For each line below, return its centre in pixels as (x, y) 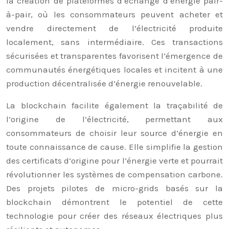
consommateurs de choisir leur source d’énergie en (114, 133)
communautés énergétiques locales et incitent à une (114, 70)
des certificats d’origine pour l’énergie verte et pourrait (114, 161)
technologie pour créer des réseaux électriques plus (114, 216)
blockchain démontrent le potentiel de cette (114, 202)
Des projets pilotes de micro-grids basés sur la (114, 188)
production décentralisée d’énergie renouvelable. (104, 83)
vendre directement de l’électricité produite (114, 28)
